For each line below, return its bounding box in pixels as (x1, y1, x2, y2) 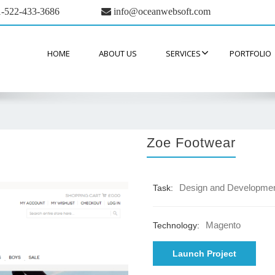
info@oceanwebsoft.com (111, 6, 211, 16)
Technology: (153, 220, 199, 230)
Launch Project (172, 249, 236, 258)
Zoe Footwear (147, 135, 236, 150)
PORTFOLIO (230, 48, 271, 59)
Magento (206, 220, 241, 230)
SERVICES (166, 48, 201, 59)
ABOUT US (99, 48, 137, 59)
